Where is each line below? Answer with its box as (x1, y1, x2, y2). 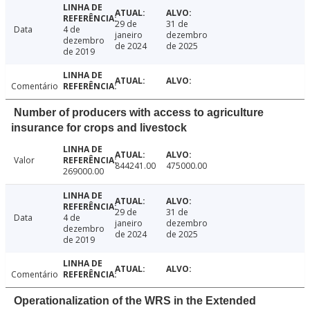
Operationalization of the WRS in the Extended (14, 295, 256, 307)
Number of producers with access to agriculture (14, 107, 264, 119)
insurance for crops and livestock (11, 122, 187, 134)
